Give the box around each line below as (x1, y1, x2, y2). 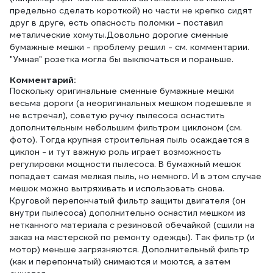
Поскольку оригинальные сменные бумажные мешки (10, 85, 234, 96)
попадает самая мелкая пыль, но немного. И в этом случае (10, 171, 261, 182)
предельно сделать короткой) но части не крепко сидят (10, 5, 252, 16)
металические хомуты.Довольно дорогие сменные (10, 29, 229, 40)
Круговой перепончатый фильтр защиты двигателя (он (10, 195, 246, 206)
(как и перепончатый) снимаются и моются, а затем (10, 256, 230, 267)
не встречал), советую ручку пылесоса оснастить (10, 110, 225, 121)
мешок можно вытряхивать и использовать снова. (10, 183, 224, 194)
